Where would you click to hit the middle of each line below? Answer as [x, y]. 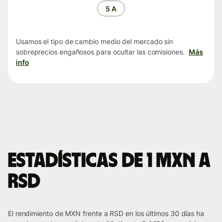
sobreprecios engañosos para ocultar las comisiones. [100, 52]
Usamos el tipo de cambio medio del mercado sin [95, 42]
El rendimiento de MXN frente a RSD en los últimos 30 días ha [106, 214]
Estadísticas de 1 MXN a [109, 161]
